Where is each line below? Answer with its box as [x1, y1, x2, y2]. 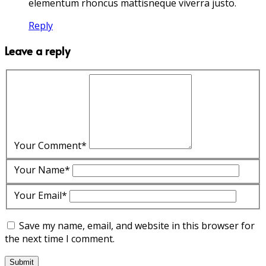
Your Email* [14, 188, 67, 202]
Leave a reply [5, 43, 70, 59]
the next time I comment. [5, 232, 115, 245]
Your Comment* [14, 138, 87, 152]
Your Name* [14, 163, 70, 177]
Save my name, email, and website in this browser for [19, 218, 255, 232]
